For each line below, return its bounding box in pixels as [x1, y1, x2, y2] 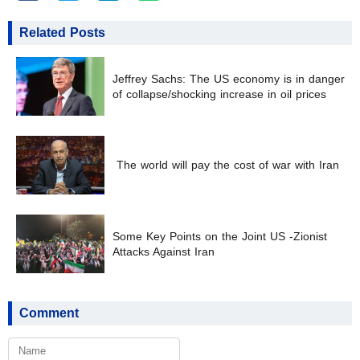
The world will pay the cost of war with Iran [112, 159, 339, 172]
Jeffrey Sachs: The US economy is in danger [112, 72, 345, 85]
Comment [19, 306, 79, 321]
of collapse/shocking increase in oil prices [112, 88, 326, 100]
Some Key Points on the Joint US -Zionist [112, 230, 327, 243]
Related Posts [19, 26, 105, 40]
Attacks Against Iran [112, 245, 215, 258]
